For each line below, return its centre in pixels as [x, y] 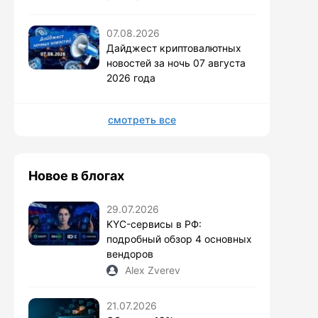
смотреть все [142, 119]
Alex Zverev [153, 270]
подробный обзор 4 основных [179, 238]
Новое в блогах [76, 175]
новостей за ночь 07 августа [176, 62]
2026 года [131, 77]
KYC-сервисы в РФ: [154, 224]
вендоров [130, 253]
